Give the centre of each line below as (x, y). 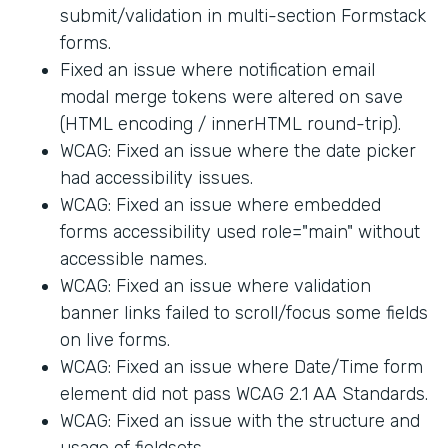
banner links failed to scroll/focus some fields (244, 312)
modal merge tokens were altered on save (231, 96)
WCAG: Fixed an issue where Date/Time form (241, 366)
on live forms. (115, 339)
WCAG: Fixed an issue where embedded (220, 204)
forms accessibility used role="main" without (240, 231)
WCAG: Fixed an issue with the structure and (240, 420)
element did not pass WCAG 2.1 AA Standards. (244, 393)
